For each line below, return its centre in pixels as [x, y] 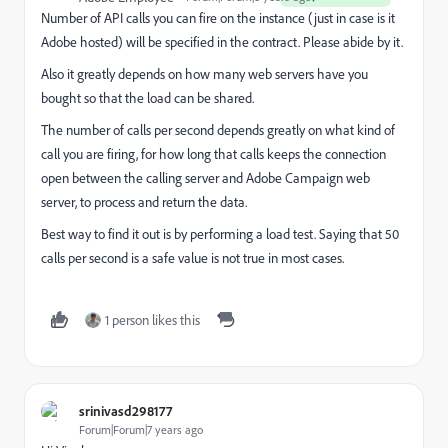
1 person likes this [152, 319]
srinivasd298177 [125, 410]
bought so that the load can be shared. [147, 97]
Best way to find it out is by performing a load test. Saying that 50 [220, 233]
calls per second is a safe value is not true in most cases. [192, 257]
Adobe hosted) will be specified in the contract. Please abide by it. [222, 41]
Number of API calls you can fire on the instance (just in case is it [218, 17]
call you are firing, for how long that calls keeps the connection [213, 153]
